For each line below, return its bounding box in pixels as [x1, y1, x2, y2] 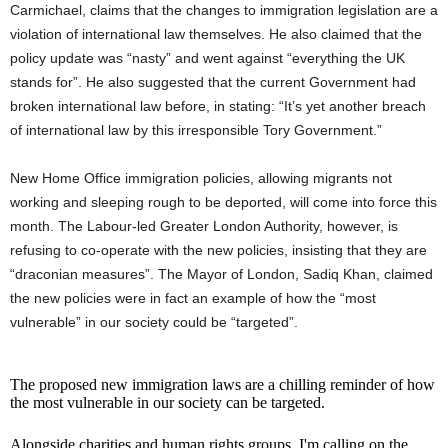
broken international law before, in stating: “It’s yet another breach [10, 98, 426, 114]
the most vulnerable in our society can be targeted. [10, 394, 325, 411]
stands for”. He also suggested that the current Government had [10, 74, 416, 90]
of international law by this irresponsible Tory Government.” [10, 122, 382, 138]
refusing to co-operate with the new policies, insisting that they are [10, 242, 427, 258]
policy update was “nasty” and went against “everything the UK [10, 50, 405, 66]
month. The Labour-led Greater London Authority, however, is [10, 218, 398, 234]
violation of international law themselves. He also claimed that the [10, 26, 422, 42]
